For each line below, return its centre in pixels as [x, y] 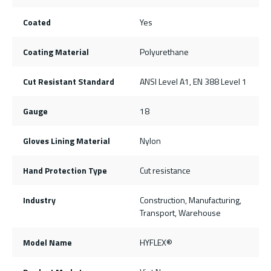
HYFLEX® [156, 242]
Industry [39, 200]
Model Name [47, 242]
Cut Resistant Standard [68, 81]
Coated [37, 22]
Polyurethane [164, 51]
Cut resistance [165, 170]
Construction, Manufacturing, [191, 200]
